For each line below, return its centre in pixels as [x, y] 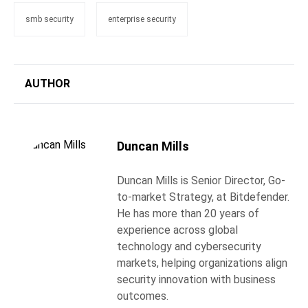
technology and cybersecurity [189, 246]
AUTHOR [47, 84]
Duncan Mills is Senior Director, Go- [201, 180]
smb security [49, 19]
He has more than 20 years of [188, 213]
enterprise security [142, 19]
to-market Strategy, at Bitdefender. [203, 197]
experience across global [177, 230]
